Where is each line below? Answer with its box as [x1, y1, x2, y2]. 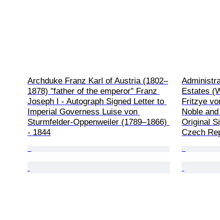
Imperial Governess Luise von [27, 107, 140, 116]
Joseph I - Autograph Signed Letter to [27, 96, 166, 106]
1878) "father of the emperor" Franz [27, 86, 160, 96]
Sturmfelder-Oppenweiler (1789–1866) [27, 117, 169, 127]
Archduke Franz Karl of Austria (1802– [27, 76, 168, 85]
